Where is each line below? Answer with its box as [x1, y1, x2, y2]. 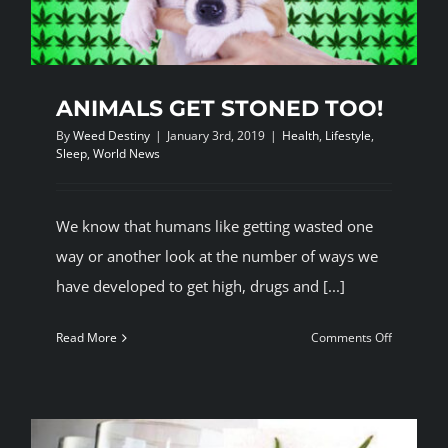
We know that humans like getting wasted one [56, 216, 373, 237]
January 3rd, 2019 [167, 127, 265, 145]
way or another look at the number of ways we [56, 246, 378, 267]
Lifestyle [325, 127, 371, 145]
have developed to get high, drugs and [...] [56, 276, 345, 297]
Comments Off [311, 329, 392, 347]
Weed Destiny [73, 127, 150, 145]
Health [282, 127, 319, 145]
